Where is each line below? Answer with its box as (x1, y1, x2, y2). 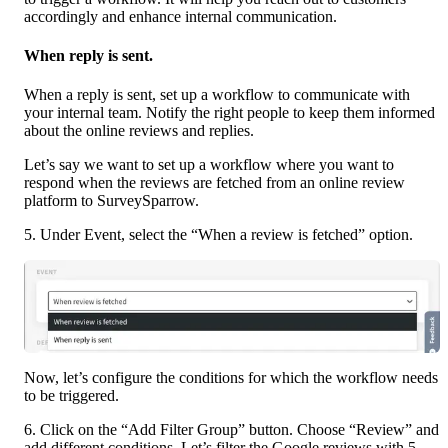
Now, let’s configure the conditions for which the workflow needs (24, 368, 438, 386)
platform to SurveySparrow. (24, 192, 199, 210)
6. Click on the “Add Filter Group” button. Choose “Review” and (24, 420, 439, 438)
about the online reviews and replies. (24, 122, 254, 140)
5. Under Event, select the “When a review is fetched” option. (24, 226, 413, 244)
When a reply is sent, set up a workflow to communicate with (24, 86, 410, 104)
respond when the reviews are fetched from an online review (24, 174, 405, 192)
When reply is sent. (24, 47, 153, 65)
